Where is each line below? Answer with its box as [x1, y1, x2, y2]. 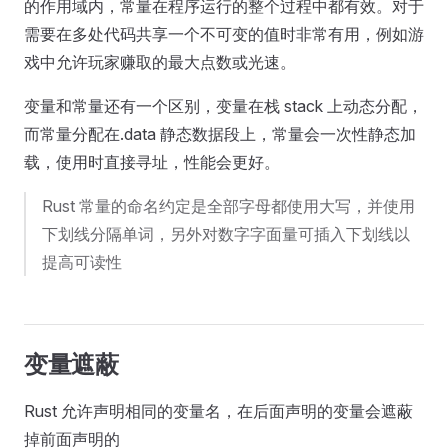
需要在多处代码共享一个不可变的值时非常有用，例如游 [24, 24, 424, 44]
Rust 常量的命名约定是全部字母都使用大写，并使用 [42, 196, 415, 216]
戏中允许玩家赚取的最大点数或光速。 [24, 52, 296, 72]
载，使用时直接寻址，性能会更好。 [24, 152, 280, 172]
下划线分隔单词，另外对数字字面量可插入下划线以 [42, 224, 410, 244]
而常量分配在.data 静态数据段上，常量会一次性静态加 [24, 124, 416, 144]
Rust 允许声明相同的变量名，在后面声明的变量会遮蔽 [24, 401, 413, 421]
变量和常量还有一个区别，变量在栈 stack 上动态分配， [24, 96, 423, 116]
